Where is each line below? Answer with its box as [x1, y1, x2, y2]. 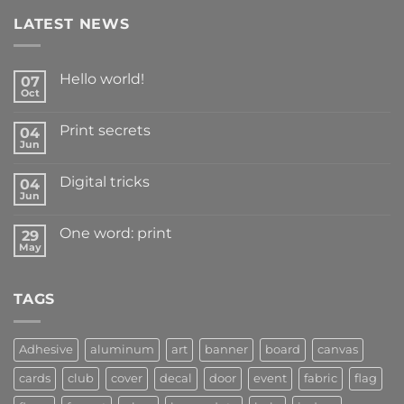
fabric [304, 371, 337, 385]
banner [205, 342, 248, 356]
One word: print [60, 225, 172, 243]
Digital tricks [60, 173, 150, 191]
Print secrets [60, 122, 151, 140]
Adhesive [19, 342, 73, 356]
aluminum [90, 342, 154, 356]
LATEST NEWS [14, 14, 130, 32]
